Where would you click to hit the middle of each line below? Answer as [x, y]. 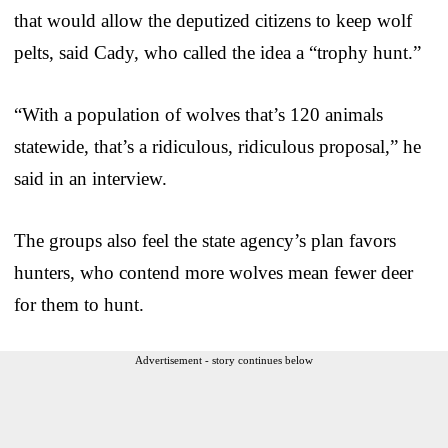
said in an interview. [90, 178]
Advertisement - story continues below [224, 359]
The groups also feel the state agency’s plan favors [205, 240]
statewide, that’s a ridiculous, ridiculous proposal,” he [217, 146]
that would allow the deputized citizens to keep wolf [213, 20]
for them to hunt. [79, 304]
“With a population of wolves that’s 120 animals [198, 114]
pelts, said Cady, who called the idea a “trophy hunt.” [217, 52]
